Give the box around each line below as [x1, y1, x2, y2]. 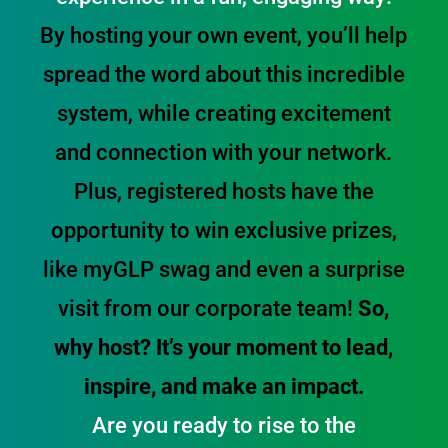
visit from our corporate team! [58, 292, 359, 322]
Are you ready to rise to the [91, 409, 356, 439]
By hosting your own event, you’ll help [40, 19, 408, 49]
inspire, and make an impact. [83, 370, 364, 400]
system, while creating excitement [56, 97, 391, 127]
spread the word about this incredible [42, 58, 405, 88]
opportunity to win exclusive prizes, [50, 214, 397, 244]
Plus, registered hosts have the [73, 175, 374, 205]
